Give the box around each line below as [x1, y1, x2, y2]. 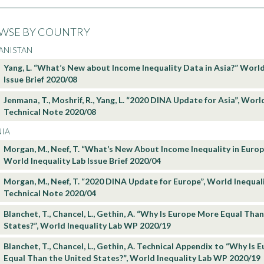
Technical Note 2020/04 [4, 188, 96, 198]
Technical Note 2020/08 [4, 107, 96, 117]
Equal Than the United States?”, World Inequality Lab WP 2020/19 [4, 253, 260, 263]
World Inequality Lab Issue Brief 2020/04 [4, 156, 161, 166]
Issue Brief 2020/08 [4, 74, 77, 84]
